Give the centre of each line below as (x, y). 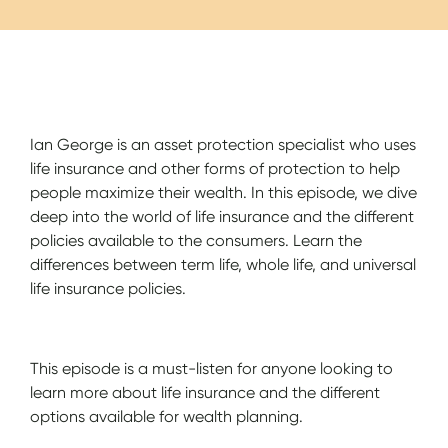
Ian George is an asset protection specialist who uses (223, 144)
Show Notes (224, 94)
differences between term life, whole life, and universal (223, 264)
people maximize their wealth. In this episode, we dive (224, 192)
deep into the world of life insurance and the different (222, 216)
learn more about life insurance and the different (205, 392)
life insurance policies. (108, 288)
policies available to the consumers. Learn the (196, 240)
